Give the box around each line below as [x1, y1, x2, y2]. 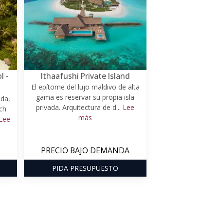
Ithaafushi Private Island [40, 70, 130, 81]
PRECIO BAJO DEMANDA [41, 145, 129, 156]
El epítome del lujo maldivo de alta [31, 82, 140, 91]
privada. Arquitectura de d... [36, 102, 123, 112]
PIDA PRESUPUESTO [52, 163, 118, 173]
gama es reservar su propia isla [36, 92, 134, 102]
